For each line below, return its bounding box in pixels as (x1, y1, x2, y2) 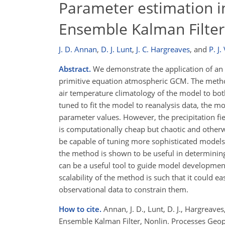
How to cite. (59, 204, 103, 214)
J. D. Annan (59, 44, 97, 54)
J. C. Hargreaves (136, 44, 190, 54)
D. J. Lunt (101, 44, 132, 54)
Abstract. (59, 64, 91, 74)
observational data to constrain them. (59, 184, 188, 194)
